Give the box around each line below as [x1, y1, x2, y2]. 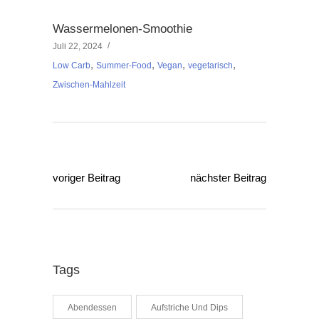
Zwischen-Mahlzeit [53, 80, 125, 90]
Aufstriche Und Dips [151, 303, 228, 313]
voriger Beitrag [53, 172, 120, 184]
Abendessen [68, 303, 117, 313]
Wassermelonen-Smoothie [53, 22, 192, 36]
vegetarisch [188, 61, 233, 71]
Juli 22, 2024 [53, 41, 103, 52]
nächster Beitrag [190, 172, 266, 184]
